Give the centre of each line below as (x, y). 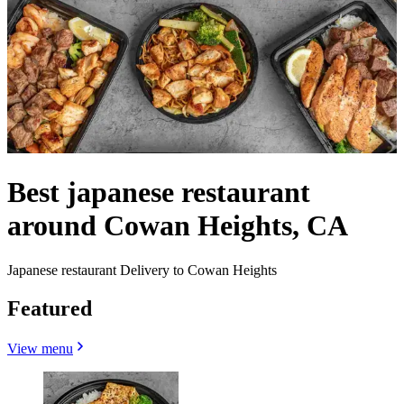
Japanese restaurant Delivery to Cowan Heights (142, 270)
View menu (40, 348)
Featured (50, 308)
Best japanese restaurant (159, 193)
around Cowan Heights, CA (178, 226)
